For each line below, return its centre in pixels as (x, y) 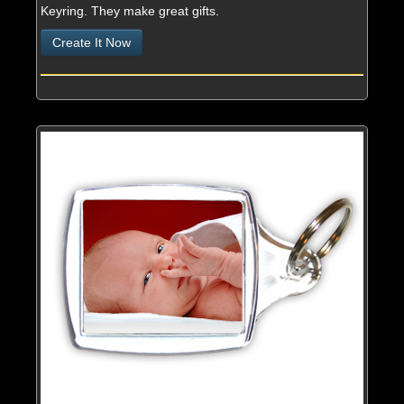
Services (58, 30)
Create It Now (92, 42)
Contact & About (83, 66)
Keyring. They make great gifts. (130, 11)
